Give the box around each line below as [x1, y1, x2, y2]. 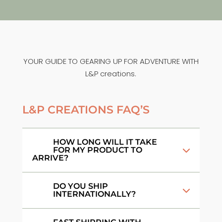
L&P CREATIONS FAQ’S [22, 103, 150, 116]
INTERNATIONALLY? [53, 189, 136, 199]
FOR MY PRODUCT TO [53, 145, 142, 155]
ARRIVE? [32, 153, 68, 163]
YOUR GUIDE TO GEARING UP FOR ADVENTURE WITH [23, 55, 199, 66]
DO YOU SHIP [53, 181, 108, 191]
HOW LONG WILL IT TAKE [53, 137, 157, 147]
